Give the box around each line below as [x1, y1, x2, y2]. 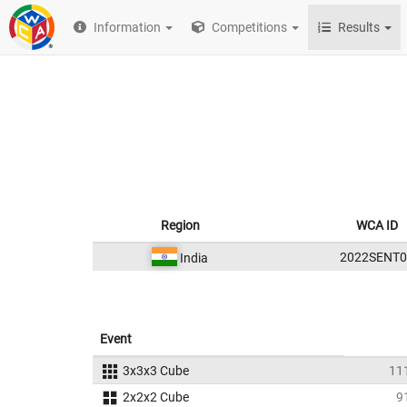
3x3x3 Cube [122, 363, 189, 378]
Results [338, 20, 381, 35]
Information [94, 20, 162, 35]
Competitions [209, 20, 288, 35]
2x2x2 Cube [122, 390, 189, 404]
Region [160, 218, 200, 233]
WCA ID [355, 218, 398, 233]
